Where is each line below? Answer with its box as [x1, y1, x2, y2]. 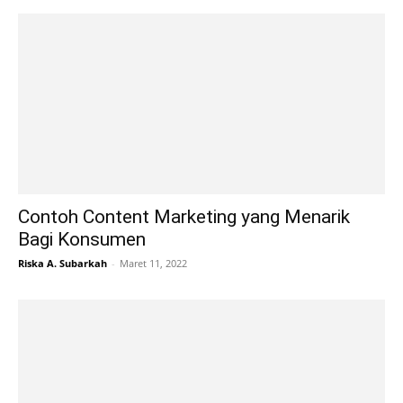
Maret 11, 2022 [120, 256, 187, 271]
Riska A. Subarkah [18, 256, 107, 271]
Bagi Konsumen [18, 228, 146, 251]
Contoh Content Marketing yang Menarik [18, 206, 350, 228]
